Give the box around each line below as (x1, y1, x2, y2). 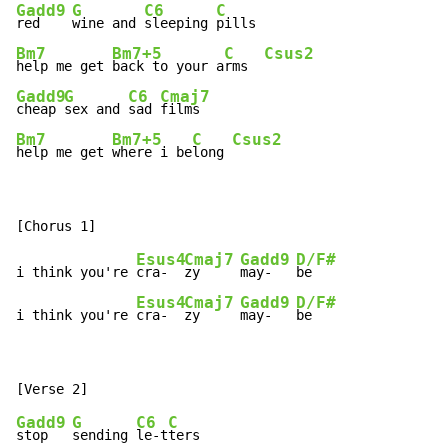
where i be (112, 144, 192, 161)
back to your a (112, 58, 224, 75)
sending (72, 427, 136, 444)
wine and (72, 15, 144, 32)
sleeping (144, 15, 216, 32)
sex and (64, 101, 128, 118)
